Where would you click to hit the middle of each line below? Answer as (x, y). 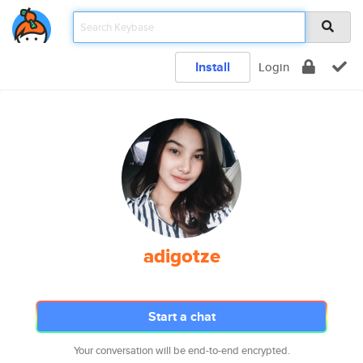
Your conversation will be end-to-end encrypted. (181, 350)
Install (213, 67)
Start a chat (181, 316)
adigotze (181, 256)
